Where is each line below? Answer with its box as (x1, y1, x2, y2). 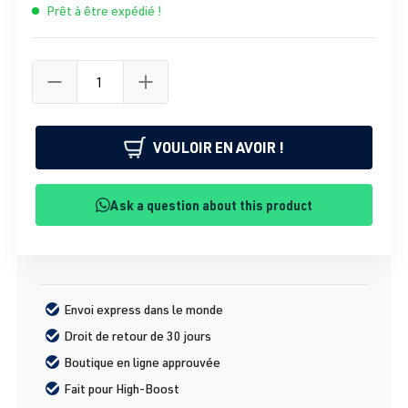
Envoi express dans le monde (64, 301, 224, 318)
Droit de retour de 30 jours (64, 328, 212, 344)
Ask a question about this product (110, 197, 312, 214)
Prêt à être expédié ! (46, 3, 162, 19)
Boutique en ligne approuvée (64, 354, 221, 371)
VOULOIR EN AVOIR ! (153, 138, 284, 158)
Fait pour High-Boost (64, 381, 180, 397)
